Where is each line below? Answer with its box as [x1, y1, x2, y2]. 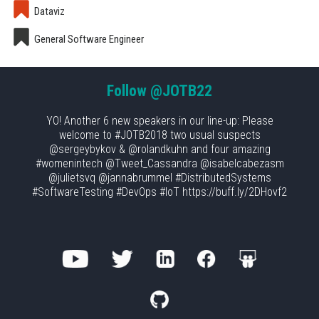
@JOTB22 [150, 82, 212, 100]
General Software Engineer [32, 33, 144, 46]
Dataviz [32, 5, 65, 19]
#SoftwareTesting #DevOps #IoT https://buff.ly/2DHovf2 [32, 185, 287, 199]
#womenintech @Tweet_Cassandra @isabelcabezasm [35, 157, 284, 171]
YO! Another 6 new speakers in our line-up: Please [46, 114, 273, 128]
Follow [107, 82, 150, 100]
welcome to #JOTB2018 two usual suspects [58, 128, 261, 142]
